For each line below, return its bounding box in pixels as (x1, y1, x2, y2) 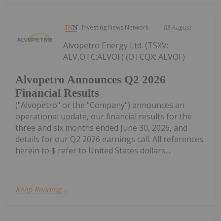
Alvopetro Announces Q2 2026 (15, 73, 166, 86)
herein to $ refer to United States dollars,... (15, 145, 172, 156)
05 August (163, 23, 191, 32)
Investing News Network (82, 23, 149, 32)
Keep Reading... (15, 184, 67, 194)
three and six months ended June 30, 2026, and (15, 122, 187, 133)
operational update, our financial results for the (15, 110, 192, 122)
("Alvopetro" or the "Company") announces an (15, 99, 184, 110)
